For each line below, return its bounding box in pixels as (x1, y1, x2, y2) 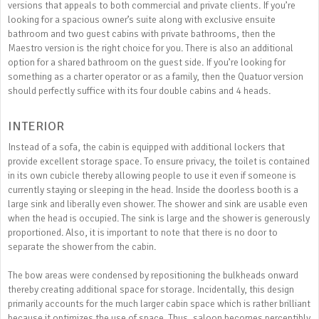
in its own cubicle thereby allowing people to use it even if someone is (8, 169, 296, 182)
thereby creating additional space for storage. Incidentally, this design (8, 283, 294, 296)
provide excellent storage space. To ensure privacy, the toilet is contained (8, 155, 310, 167)
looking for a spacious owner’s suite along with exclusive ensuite (8, 14, 276, 26)
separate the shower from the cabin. (8, 241, 156, 253)
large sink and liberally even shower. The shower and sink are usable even (8, 198, 308, 210)
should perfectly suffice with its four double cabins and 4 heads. (8, 85, 271, 97)
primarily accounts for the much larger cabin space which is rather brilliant (8, 298, 310, 310)
